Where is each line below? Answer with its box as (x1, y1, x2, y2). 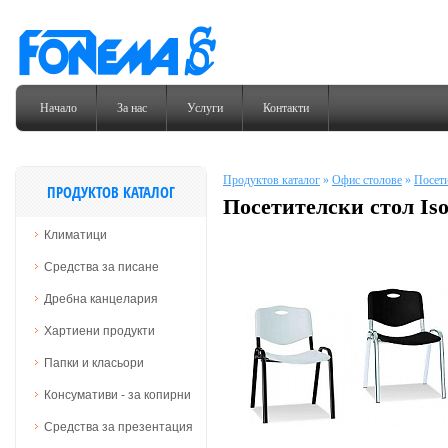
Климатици (44, 228, 107, 242)
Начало (40, 101, 77, 115)
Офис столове (332, 173, 402, 187)
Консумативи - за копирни (44, 388, 191, 402)
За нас (117, 101, 147, 115)
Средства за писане (44, 260, 159, 274)
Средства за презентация (44, 420, 193, 434)
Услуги (187, 101, 223, 115)
